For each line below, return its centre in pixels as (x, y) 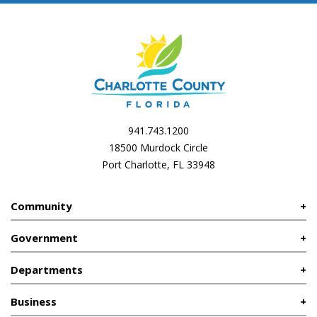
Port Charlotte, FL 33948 (158, 164)
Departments (47, 269)
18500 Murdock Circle (158, 147)
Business (34, 301)
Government (44, 237)
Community (41, 206)
